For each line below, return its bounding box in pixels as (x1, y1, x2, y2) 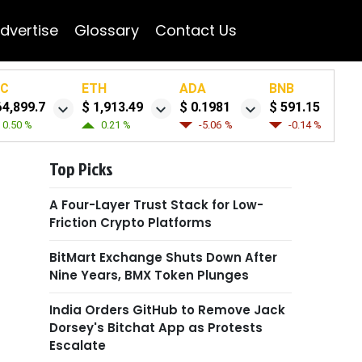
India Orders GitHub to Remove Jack (49, 301, 285, 318)
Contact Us (154, 20, 237, 40)
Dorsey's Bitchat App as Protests (49, 319, 263, 336)
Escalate (49, 337, 106, 354)
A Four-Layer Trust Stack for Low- (49, 196, 263, 213)
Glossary (74, 20, 139, 40)
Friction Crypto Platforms (49, 214, 212, 231)
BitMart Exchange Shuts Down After (49, 249, 277, 266)
